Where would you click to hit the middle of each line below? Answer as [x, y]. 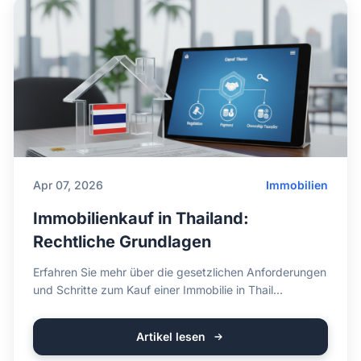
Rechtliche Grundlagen [122, 242]
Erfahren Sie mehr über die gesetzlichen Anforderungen [180, 272]
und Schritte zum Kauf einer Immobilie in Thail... [158, 290]
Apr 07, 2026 [68, 185]
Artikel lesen [171, 336]
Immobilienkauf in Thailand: [141, 218]
